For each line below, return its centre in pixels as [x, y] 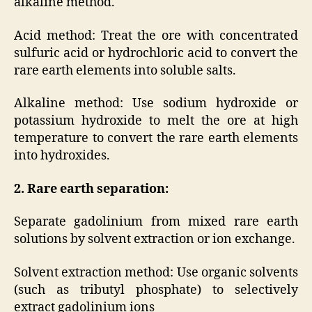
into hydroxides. [62, 156]
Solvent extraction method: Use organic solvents [156, 272]
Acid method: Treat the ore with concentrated [156, 36]
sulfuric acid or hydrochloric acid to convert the [156, 53]
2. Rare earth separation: [91, 189]
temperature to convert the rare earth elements [156, 139]
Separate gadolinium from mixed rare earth [156, 222]
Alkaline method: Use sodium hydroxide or [156, 104]
